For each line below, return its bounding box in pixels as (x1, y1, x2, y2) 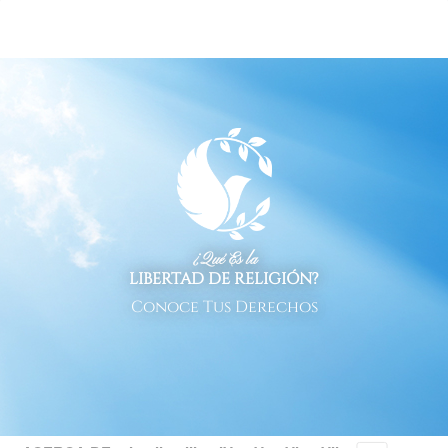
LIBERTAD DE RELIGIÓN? (129, 268, 319, 291)
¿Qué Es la (191, 250, 257, 271)
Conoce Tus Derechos (130, 296, 318, 319)
